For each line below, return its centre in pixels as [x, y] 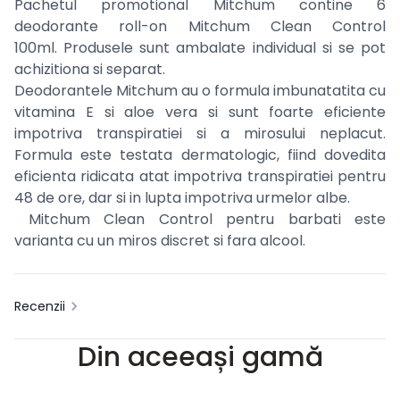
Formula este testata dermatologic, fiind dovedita [200, 155]
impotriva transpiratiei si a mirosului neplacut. [200, 134]
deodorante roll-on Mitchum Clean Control [200, 27]
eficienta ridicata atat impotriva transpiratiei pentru [200, 177]
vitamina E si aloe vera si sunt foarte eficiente [200, 112]
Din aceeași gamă [200, 358]
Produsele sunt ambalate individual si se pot [225, 48]
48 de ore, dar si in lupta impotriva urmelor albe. [184, 198]
